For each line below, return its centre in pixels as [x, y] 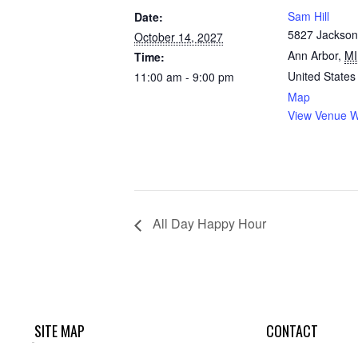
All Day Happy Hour [208, 224]
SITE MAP [59, 331]
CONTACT [292, 331]
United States [322, 76]
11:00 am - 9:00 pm [184, 77]
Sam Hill [308, 16]
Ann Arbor [313, 55]
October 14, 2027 [179, 37]
